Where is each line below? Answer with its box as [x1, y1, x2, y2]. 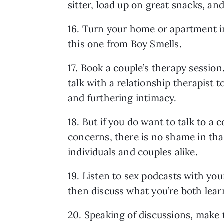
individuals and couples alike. [68, 145, 198, 158]
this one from [68, 37, 131, 50]
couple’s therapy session [113, 61, 222, 74]
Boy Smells [130, 37, 179, 50]
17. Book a [68, 61, 114, 74]
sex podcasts [124, 169, 182, 182]
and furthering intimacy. [68, 91, 177, 104]
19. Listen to [68, 169, 124, 182]
